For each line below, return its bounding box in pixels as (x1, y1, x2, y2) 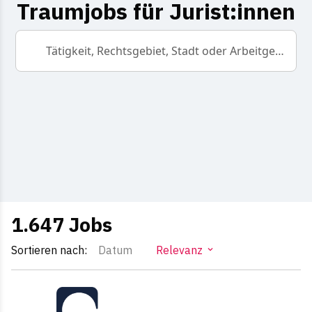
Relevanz (156, 243, 203, 258)
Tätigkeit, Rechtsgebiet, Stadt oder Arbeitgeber (275, 43, 285, 59)
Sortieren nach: (11, 243, 87, 258)
